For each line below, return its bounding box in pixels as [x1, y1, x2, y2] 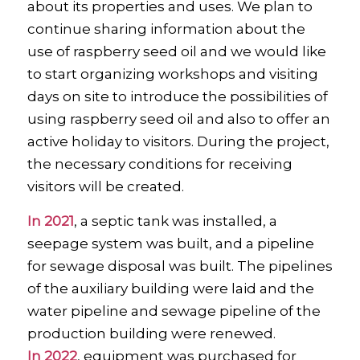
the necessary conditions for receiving [27, 156, 292, 173]
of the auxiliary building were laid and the [27, 280, 314, 297]
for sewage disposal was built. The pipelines [27, 257, 333, 274]
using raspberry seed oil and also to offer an [27, 111, 330, 128]
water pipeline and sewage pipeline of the [27, 302, 321, 319]
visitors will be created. [27, 178, 184, 195]
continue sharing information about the [27, 21, 305, 38]
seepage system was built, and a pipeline [27, 235, 314, 252]
